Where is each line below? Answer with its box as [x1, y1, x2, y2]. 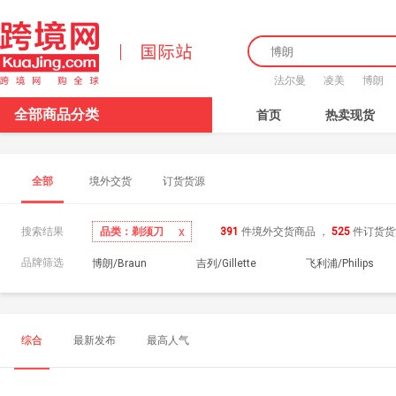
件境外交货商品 [241, 225, 318, 238]
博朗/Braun [92, 257, 147, 270]
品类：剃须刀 [100, 225, 164, 238]
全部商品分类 [14, 106, 99, 123]
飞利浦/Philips [306, 257, 374, 270]
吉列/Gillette [196, 257, 256, 270]
